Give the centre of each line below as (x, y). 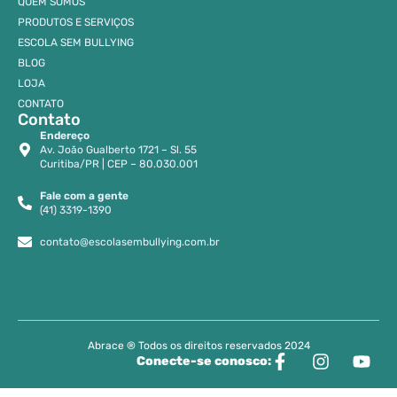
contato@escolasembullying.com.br (130, 241)
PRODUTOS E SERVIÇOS (76, 22)
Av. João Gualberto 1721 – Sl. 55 (118, 149)
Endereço (65, 135)
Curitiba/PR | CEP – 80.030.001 (119, 163)
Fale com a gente (84, 195)
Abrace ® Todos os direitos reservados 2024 (198, 345)
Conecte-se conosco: (204, 361)
